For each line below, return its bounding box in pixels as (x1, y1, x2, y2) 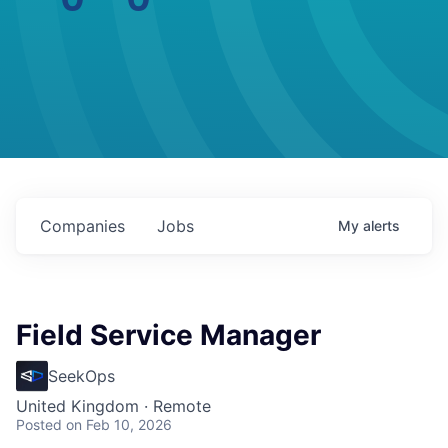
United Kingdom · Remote (16, 396, 211, 416)
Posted (16, 416, 62, 433)
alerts (363, 217, 400, 234)
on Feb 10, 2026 (66, 416, 172, 433)
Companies (40, 216, 125, 236)
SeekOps (48, 366, 115, 386)
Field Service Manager (16, 318, 321, 352)
